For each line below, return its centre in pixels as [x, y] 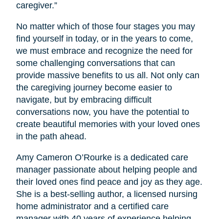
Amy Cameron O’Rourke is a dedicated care [102, 157]
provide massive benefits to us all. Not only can [108, 75]
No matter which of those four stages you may [105, 26]
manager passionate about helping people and [106, 169]
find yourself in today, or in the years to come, [104, 38]
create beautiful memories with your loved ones [108, 124]
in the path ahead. [51, 136]
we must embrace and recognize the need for [104, 51]
